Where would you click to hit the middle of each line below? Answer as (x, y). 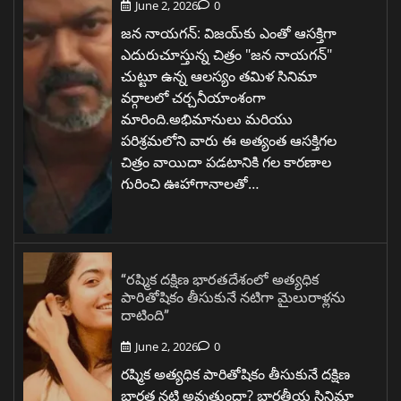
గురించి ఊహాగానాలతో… (190, 183)
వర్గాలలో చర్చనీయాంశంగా (193, 97)
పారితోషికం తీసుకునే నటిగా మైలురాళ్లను (233, 296)
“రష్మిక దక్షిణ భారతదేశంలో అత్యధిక (220, 278)
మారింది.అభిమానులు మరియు (207, 119)
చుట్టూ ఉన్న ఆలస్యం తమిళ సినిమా (219, 76)
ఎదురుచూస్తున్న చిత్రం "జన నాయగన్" (226, 54)
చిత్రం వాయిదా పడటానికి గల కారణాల (226, 162)
